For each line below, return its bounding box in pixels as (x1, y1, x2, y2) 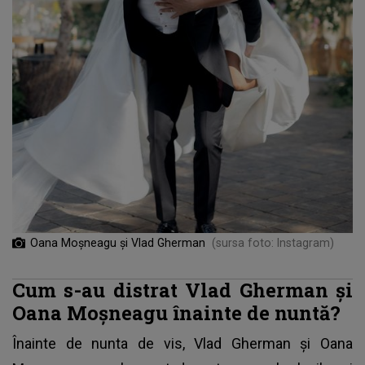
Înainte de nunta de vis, (12, 334, 195, 352)
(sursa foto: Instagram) (212, 235, 334, 249)
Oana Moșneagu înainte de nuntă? (12, 299, 341, 325)
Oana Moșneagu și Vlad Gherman (30, 235, 205, 249)
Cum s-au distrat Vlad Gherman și (12, 276, 353, 302)
